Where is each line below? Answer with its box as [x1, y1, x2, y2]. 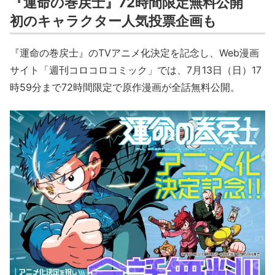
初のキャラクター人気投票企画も [10, 13, 217, 29]
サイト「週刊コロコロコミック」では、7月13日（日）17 [10, 64, 261, 77]
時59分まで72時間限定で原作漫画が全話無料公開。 [10, 81, 240, 94]
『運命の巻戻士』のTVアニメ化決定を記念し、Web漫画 [10, 47, 259, 60]
